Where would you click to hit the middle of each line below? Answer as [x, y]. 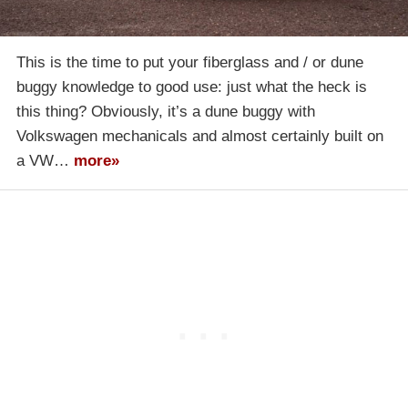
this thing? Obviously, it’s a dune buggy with [166, 112]
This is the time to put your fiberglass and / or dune [190, 63]
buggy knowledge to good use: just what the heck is [192, 87]
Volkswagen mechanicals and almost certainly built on [200, 137]
